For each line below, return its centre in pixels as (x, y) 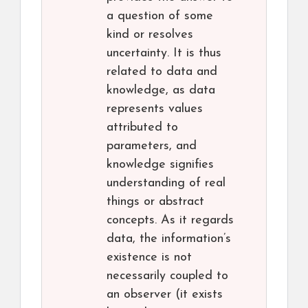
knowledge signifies (160, 165)
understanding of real (166, 184)
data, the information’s (169, 239)
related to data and (162, 72)
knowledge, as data (161, 91)
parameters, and (152, 146)
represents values (155, 109)
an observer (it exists (165, 295)
